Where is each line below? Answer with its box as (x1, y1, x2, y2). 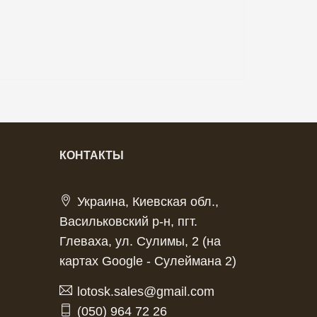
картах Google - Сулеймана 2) (59, 254, 236, 269)
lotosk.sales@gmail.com (76, 284, 214, 299)
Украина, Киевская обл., (76, 195, 219, 209)
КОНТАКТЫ (59, 149, 124, 162)
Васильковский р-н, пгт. (59, 214, 197, 229)
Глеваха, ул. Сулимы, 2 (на (59, 234, 221, 249)
